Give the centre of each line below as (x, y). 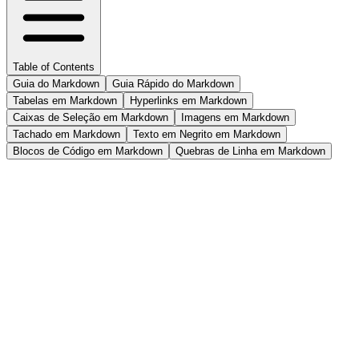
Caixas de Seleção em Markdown (91, 117)
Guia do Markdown (56, 84)
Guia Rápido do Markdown (173, 84)
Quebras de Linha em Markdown (250, 151)
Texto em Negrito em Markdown (207, 134)
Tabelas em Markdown (65, 101)
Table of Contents (54, 67)
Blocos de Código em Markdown (88, 151)
